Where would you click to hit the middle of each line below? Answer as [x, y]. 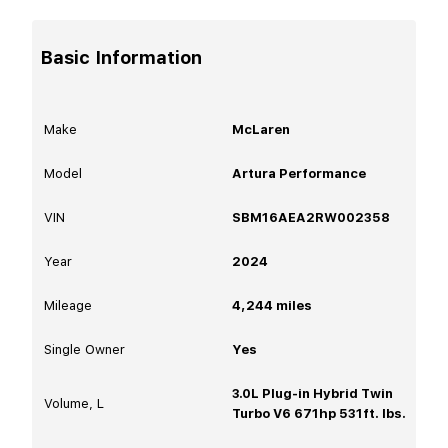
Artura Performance [299, 173]
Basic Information [121, 57]
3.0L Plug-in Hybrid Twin [312, 393]
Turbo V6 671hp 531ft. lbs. [319, 413]
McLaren [261, 129]
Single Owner [84, 349]
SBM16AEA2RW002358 [311, 217]
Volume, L [74, 403]
